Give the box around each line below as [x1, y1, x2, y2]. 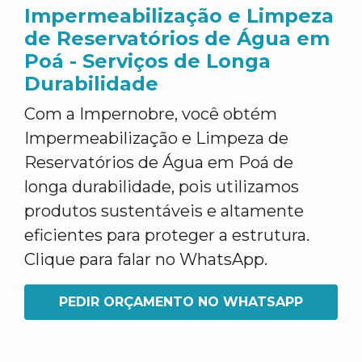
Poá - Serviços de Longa [24, 49, 271, 73]
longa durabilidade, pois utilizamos [24, 177, 299, 196]
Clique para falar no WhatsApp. [24, 250, 267, 269]
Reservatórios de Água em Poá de [24, 153, 293, 172]
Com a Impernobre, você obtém [24, 104, 277, 124]
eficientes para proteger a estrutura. [24, 225, 309, 245]
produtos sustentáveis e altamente [24, 201, 304, 221]
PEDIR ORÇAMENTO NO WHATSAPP [59, 294, 303, 309]
